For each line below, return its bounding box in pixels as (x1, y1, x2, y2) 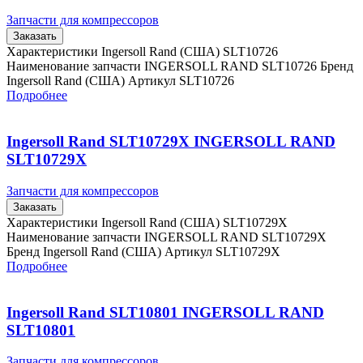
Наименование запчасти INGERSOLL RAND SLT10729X (6, 229, 327, 244)
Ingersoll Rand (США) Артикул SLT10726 (6, 74, 234, 88)
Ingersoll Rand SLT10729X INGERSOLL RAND (6, 133, 335, 151)
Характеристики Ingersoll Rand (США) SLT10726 (6, 45, 278, 59)
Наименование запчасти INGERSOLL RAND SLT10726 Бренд (6, 59, 353, 74)
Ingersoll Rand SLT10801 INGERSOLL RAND (6, 303, 324, 321)
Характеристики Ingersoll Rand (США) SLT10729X (6, 215, 288, 229)
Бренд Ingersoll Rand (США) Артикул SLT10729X (6, 244, 280, 258)
